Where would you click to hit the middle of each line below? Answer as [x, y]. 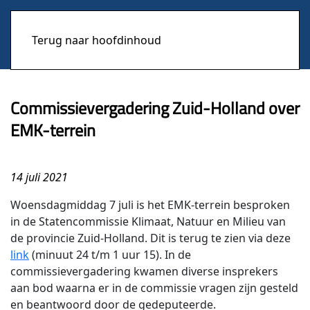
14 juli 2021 [39, 177]
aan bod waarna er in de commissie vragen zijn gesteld [154, 288]
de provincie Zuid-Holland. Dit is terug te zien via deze [151, 238]
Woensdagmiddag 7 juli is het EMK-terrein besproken [150, 205]
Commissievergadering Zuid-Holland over [155, 108]
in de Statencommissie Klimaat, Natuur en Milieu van [148, 221]
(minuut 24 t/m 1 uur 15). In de [110, 255]
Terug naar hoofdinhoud [97, 40]
